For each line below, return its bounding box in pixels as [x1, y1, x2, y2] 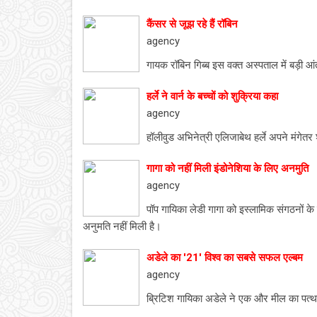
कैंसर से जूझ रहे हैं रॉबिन [146, 18, 238, 30]
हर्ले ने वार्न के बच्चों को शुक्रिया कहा [146, 90, 278, 103]
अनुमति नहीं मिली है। [83, 220, 161, 233]
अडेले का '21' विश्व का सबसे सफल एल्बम [146, 251, 303, 264]
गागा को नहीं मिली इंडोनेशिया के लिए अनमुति [146, 162, 309, 175]
